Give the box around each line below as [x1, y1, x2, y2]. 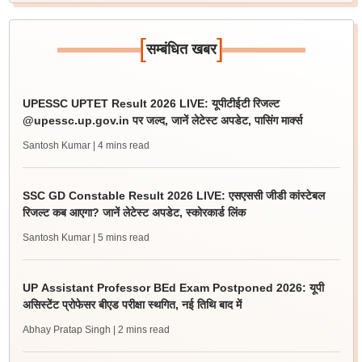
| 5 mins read [92, 232, 149, 243]
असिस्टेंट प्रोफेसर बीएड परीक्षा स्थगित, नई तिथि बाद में [22, 298, 242, 311]
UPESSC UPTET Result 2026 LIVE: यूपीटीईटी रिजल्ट [22, 97, 280, 110]
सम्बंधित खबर [145, 41, 217, 57]
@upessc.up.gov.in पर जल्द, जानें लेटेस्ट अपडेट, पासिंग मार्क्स [22, 114, 302, 127]
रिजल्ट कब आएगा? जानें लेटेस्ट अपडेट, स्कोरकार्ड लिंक [22, 206, 246, 219]
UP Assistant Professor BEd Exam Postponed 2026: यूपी [22, 281, 324, 294]
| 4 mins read [92, 140, 149, 151]
